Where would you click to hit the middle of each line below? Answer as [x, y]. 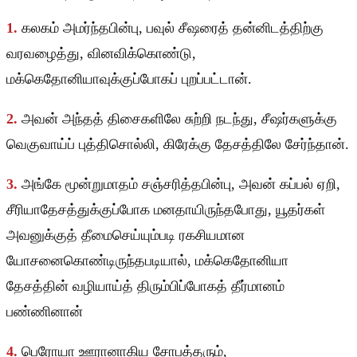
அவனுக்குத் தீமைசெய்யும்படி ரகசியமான [126, 235]
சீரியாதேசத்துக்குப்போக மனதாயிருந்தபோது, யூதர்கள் [166, 210]
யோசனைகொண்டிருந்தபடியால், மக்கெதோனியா [147, 261]
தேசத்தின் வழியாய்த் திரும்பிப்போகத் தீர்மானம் [145, 286]
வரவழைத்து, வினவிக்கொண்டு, [101, 54]
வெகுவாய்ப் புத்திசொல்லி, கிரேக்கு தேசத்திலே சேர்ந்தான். [178, 145]
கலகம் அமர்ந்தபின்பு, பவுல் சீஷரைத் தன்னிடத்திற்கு [173, 28]
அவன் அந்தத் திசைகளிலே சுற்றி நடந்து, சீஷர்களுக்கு [179, 119]
